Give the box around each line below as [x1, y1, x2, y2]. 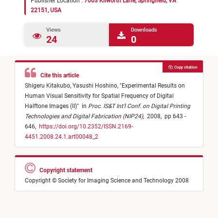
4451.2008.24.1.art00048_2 [25, 133, 98, 141]
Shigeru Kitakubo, [25, 82, 73, 90]
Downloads [131, 27, 157, 34]
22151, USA [31, 7, 61, 14]
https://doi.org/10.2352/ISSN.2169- [37, 123, 133, 130]
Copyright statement [35, 167, 94, 174]
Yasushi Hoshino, [73, 82, 120, 90]
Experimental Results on [122, 82, 185, 90]
